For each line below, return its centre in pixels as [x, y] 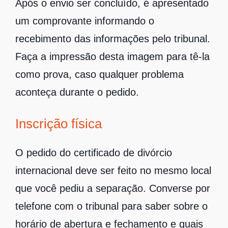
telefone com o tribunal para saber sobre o [111, 206]
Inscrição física [59, 123]
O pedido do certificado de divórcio [94, 153]
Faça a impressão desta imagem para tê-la [112, 57]
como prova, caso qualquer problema [99, 75]
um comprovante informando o [85, 21]
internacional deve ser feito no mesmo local [113, 170]
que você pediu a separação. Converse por [113, 188]
